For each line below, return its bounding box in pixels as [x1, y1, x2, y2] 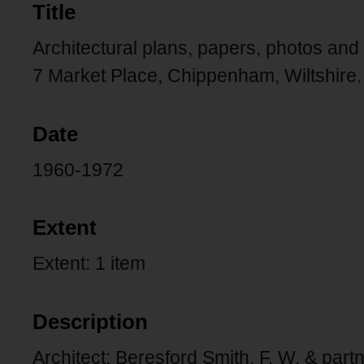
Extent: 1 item [32, 253, 145, 275]
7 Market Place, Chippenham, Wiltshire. [32, 65, 362, 87]
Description [32, 310, 148, 333]
